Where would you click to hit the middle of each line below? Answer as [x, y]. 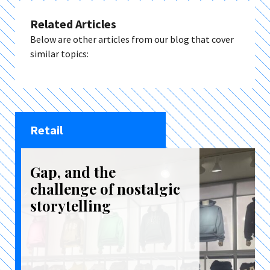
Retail [46, 130]
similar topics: [59, 54]
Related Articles [73, 24]
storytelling [71, 206]
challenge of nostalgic [105, 189]
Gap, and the [73, 172]
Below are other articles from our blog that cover [132, 39]
